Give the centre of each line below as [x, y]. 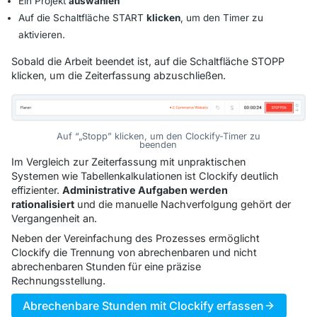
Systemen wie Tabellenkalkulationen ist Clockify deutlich [145, 175]
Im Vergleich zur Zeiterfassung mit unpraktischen [128, 161]
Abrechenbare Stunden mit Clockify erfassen [143, 305]
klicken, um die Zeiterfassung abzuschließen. [119, 76]
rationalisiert [43, 204]
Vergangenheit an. [54, 218]
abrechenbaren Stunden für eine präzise [106, 266]
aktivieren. [42, 35]
